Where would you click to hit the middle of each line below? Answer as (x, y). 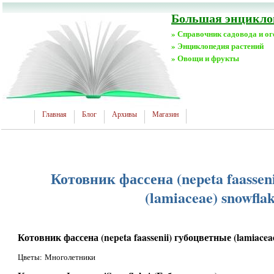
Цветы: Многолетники (56, 257)
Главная (54, 114)
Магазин (165, 114)
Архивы (124, 114)
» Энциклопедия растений (217, 46)
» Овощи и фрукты (205, 58)
